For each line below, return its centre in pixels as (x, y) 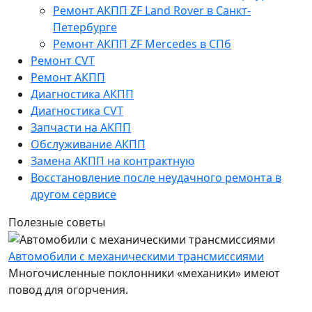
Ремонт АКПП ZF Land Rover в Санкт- (152, 10)
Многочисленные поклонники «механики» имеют (144, 273)
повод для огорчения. (70, 290)
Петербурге (85, 27)
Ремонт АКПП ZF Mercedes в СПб (142, 44)
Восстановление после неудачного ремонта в (156, 177)
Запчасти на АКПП (81, 127)
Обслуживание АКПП (88, 144)
